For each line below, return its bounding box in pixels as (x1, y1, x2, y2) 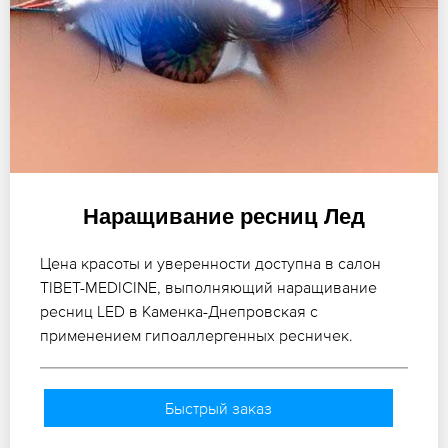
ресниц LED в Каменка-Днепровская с (40, 301, 318, 320)
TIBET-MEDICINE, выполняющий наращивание (40, 277, 377, 296)
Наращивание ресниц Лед (83, 203, 365, 229)
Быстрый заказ (164, 398, 272, 417)
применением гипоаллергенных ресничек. (40, 325, 353, 344)
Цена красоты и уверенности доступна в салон (40, 253, 381, 272)
